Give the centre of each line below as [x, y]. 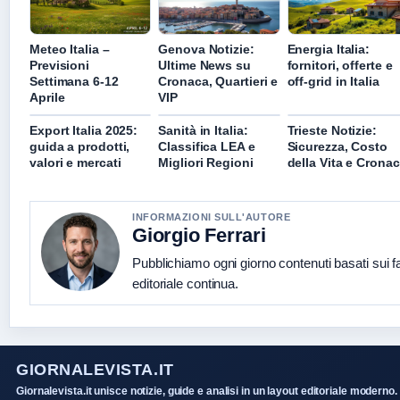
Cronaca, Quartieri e [218, 82]
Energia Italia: [329, 50]
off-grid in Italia [333, 82]
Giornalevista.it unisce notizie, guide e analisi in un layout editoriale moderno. [207, 392]
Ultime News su [204, 66]
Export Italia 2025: [84, 131]
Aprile [47, 98]
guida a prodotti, [80, 147]
